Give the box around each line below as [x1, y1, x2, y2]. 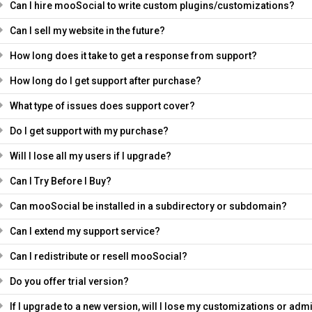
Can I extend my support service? [9, 226, 160, 237]
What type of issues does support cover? [9, 100, 195, 111]
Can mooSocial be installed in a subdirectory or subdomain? [9, 201, 287, 212]
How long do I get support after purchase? [9, 75, 201, 86]
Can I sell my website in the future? [9, 25, 165, 36]
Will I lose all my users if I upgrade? [9, 150, 171, 162]
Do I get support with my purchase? [9, 125, 169, 136]
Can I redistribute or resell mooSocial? [9, 251, 187, 262]
